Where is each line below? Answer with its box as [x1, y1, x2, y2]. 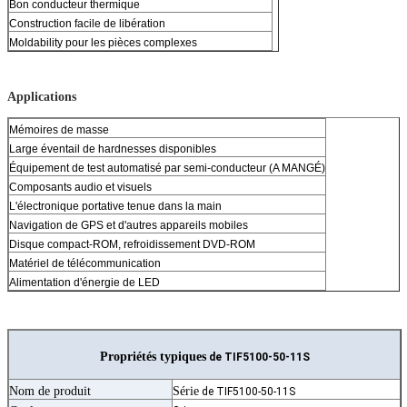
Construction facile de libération [9, 16, 165, 30]
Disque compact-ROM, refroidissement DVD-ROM [9, 237, 255, 251]
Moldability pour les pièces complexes [9, 35, 197, 49]
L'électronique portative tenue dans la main [9, 199, 222, 213]
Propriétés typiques [99, 349, 206, 363]
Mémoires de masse [9, 123, 109, 136]
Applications [7, 89, 76, 104]
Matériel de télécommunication [9, 256, 161, 270]
